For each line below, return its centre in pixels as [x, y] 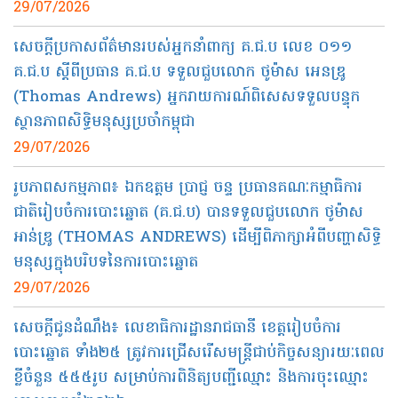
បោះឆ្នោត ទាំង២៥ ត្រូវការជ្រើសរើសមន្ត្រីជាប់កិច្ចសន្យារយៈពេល [199, 354]
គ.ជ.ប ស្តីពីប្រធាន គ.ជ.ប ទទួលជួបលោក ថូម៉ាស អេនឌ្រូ [179, 73]
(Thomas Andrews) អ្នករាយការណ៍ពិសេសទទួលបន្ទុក [187, 98]
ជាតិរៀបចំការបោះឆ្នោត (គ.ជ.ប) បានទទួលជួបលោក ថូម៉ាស [188, 213]
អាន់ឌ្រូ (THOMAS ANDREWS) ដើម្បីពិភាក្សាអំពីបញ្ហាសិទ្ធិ [197, 238]
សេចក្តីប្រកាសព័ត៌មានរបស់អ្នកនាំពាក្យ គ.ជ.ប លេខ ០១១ [183, 48]
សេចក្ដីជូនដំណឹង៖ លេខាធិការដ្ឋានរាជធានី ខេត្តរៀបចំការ [177, 329]
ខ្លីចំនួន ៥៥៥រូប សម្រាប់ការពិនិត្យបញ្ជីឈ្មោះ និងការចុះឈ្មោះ [191, 378]
